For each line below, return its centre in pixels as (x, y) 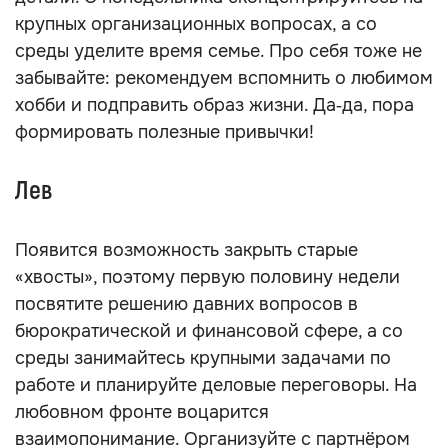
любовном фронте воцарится (142, 412)
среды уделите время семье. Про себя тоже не (218, 51)
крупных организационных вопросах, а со (196, 24)
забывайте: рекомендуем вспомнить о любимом (224, 78)
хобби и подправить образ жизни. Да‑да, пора (214, 105)
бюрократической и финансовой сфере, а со (209, 331)
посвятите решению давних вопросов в (186, 304)
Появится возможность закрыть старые (186, 250)
